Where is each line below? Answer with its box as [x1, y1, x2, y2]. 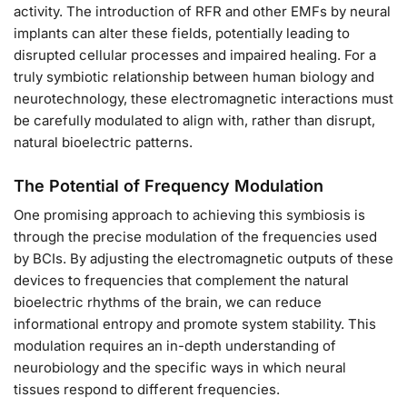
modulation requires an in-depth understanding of [14, 336, 336, 354]
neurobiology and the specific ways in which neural [14, 358, 346, 376]
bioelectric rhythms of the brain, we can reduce [14, 293, 322, 311]
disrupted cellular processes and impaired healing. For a [14, 45, 376, 64]
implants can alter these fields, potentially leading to [14, 24, 350, 42]
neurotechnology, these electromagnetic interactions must [14, 89, 393, 107]
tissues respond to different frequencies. [14, 380, 280, 398]
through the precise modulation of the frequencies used [14, 227, 377, 245]
